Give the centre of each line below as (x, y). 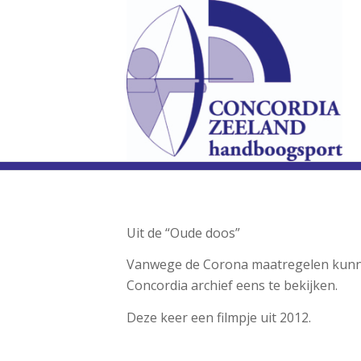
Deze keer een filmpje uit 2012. (219, 317)
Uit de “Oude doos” (183, 232)
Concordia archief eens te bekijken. (232, 286)
